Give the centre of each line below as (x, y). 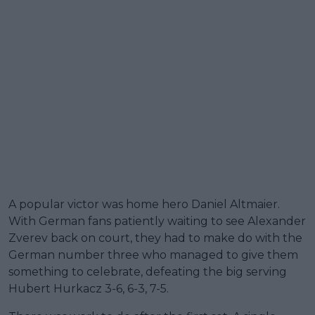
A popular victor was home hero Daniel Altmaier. (144, 205)
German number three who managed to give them (153, 255)
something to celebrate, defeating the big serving (148, 272)
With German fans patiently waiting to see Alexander (157, 221)
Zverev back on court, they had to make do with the (155, 238)
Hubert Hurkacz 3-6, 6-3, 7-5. (89, 289)
